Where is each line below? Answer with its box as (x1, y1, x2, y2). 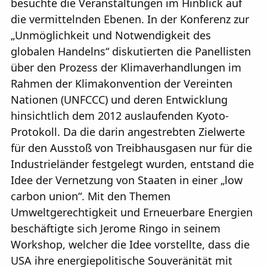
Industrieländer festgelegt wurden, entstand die (11, 157, 254, 172)
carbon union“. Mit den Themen (11, 189, 170, 204)
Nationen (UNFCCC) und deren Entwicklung (11, 92, 228, 107)
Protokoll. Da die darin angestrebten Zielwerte (11, 125, 245, 139)
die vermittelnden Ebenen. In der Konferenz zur (11, 12, 249, 27)
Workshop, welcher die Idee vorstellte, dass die (11, 237, 250, 252)
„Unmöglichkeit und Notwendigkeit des (11, 28, 211, 43)
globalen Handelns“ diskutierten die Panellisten (11, 44, 251, 59)
